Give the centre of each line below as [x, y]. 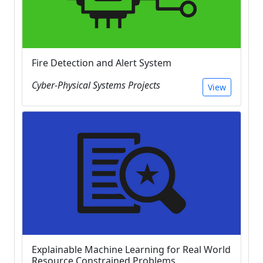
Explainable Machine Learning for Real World [131, 249]
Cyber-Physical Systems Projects [96, 85]
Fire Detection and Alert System [102, 63]
